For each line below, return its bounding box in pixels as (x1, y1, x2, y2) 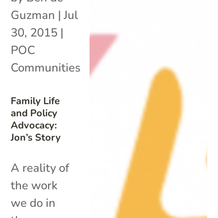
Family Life (11, 94, 60, 108)
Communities (11, 59, 81, 75)
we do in (11, 195, 56, 211)
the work (11, 177, 58, 193)
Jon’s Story (11, 130, 61, 144)
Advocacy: (11, 118, 57, 132)
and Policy (11, 106, 58, 120)
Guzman (11, 7, 55, 23)
